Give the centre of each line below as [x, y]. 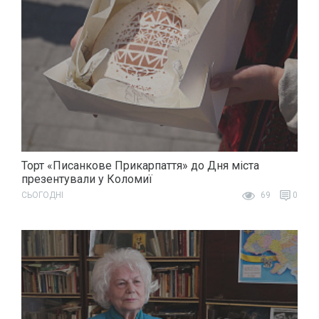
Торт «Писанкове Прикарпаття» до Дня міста [140, 165]
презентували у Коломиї [87, 179]
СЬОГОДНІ [42, 195]
